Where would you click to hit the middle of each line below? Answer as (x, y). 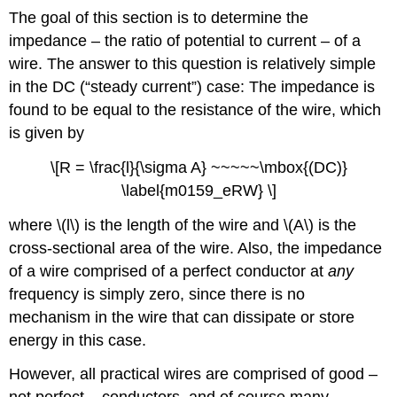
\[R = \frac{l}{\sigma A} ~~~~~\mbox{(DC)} (198, 167)
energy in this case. (78, 340)
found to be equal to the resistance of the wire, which (195, 109)
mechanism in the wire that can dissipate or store (182, 317)
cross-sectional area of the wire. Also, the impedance (196, 248)
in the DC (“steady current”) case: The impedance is (192, 86)
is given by (47, 132)
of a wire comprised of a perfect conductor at (169, 271)
